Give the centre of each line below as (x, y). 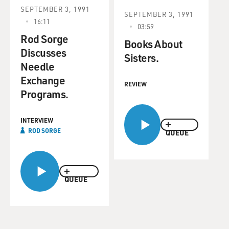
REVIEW (135, 84)
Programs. (44, 94)
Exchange (43, 80)
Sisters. (141, 58)
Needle (37, 66)
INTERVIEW (37, 120)
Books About (153, 44)
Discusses (43, 52)
